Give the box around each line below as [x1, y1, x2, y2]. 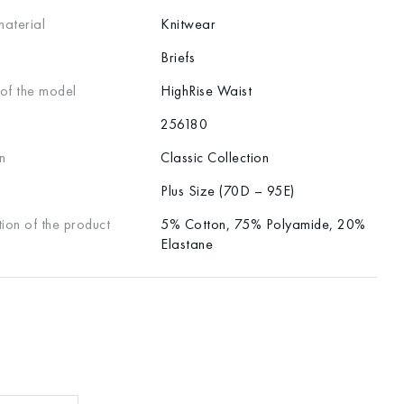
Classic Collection [161, 148, 269, 168]
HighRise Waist [161, 81, 252, 101]
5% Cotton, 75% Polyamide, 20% [161, 215, 366, 234]
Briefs [161, 48, 195, 68]
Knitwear [161, 14, 216, 34]
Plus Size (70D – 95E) [161, 181, 295, 201]
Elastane [161, 234, 213, 254]
